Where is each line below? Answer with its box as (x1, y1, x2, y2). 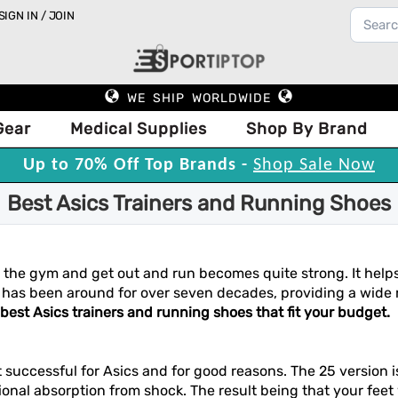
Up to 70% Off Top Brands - (23, 156, 253, 174)
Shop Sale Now (253, 156, 375, 174)
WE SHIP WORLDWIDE (127, 91, 271, 106)
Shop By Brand (246, 119, 368, 139)
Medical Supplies (70, 119, 207, 139)
